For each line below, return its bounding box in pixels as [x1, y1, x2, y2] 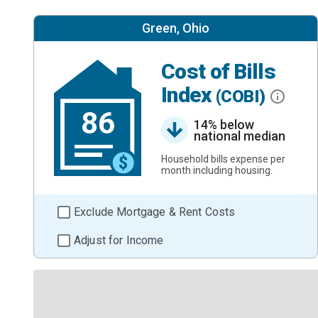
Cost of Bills [161, 59, 276, 84]
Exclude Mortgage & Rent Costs [74, 204, 236, 219]
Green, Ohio [141, 21, 209, 35]
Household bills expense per [161, 153, 285, 165]
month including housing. [161, 164, 273, 176]
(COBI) [215, 87, 270, 107]
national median [194, 128, 285, 143]
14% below [194, 116, 254, 132]
